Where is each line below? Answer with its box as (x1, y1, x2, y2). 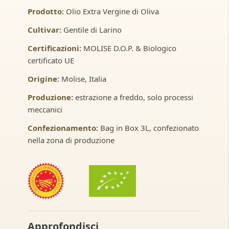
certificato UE (27, 55, 74, 65)
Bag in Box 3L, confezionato (98, 122, 199, 133)
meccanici (27, 104, 62, 114)
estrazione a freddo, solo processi (73, 91, 193, 102)
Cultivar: (27, 24, 61, 35)
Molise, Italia (59, 73, 106, 84)
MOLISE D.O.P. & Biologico (81, 42, 176, 53)
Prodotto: (27, 6, 64, 16)
